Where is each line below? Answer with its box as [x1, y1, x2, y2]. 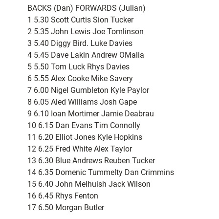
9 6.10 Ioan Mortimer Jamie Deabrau [27, 109, 154, 119]
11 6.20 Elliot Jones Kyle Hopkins [27, 132, 142, 142]
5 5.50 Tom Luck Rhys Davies [27, 62, 130, 72]
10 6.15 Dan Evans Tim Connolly [27, 121, 140, 131]
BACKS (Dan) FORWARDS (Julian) [27, 3, 146, 13]
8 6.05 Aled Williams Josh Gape [27, 97, 137, 107]
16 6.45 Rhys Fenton [27, 191, 98, 201]
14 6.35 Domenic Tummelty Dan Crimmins [27, 168, 174, 177]
